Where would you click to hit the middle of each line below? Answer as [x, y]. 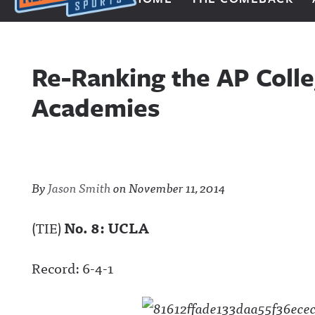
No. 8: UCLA [105, 227]
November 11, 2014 [177, 187]
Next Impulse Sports [77, 27]
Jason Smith [79, 187]
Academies [96, 107]
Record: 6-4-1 [72, 268]
